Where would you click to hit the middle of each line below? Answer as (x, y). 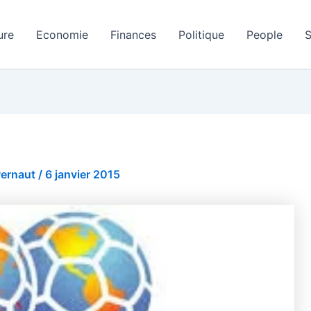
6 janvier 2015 (83, 174)
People (264, 34)
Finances (133, 34)
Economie (62, 34)
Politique (201, 34)
